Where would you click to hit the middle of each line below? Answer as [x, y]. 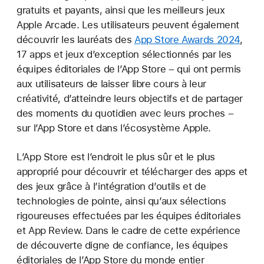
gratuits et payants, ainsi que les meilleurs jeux [121, 10]
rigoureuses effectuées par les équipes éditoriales [129, 216]
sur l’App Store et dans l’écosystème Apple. [114, 128]
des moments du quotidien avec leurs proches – [125, 113]
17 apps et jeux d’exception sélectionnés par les [124, 54]
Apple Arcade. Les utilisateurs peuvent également [128, 25]
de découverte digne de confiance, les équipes [122, 245]
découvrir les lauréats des [75, 39]
